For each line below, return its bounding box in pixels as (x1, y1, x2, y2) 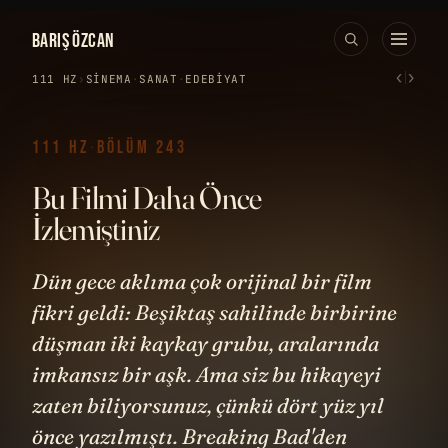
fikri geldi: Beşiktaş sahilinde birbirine (32, 299, 397, 325)
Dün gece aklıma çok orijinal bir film (32, 268, 372, 294)
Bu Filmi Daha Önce (32, 178, 262, 217)
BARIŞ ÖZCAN (32, 29, 115, 53)
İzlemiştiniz (32, 209, 160, 248)
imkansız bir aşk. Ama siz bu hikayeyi (32, 361, 381, 387)
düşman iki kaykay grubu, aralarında (32, 330, 379, 356)
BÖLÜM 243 (96, 137, 187, 158)
